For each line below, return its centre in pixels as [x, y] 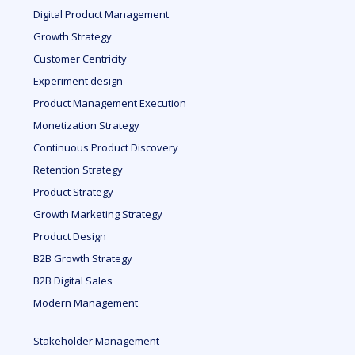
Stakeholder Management [97, 341]
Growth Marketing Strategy [98, 214]
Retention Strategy [78, 170]
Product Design [70, 236]
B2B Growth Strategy [83, 258]
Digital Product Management [101, 14]
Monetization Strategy [87, 125]
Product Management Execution [110, 103]
